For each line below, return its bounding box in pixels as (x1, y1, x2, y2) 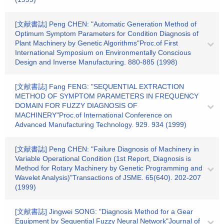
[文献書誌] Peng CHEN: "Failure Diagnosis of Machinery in (15, 145, 199, 153)
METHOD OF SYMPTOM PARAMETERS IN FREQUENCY (15, 92, 198, 100)
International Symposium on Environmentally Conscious (15, 48, 191, 56)
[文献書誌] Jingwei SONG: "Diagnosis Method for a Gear (15, 207, 193, 215)
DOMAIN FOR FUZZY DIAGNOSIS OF (15, 101, 137, 109)
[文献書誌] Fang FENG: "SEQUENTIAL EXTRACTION (15, 82, 184, 90)
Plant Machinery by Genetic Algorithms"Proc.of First (15, 39, 178, 47)
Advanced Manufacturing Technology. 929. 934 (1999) (15, 120, 186, 128)
